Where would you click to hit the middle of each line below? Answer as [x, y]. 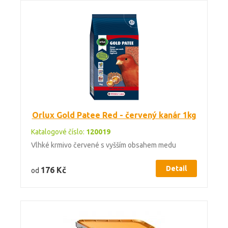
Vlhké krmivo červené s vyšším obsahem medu [104, 145]
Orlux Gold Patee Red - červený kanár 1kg [114, 115]
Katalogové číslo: [59, 132]
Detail [176, 168]
